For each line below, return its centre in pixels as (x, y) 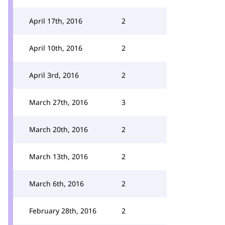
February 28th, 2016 (63, 211)
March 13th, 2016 (59, 156)
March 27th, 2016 (59, 102)
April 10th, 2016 (56, 48)
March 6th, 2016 (57, 184)
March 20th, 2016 (59, 129)
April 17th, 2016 (56, 21)
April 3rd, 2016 (54, 75)
